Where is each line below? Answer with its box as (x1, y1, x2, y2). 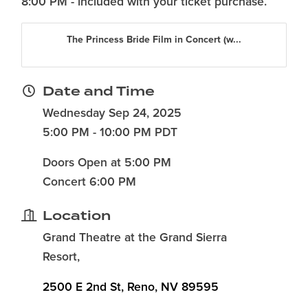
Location (43, 208, 111, 223)
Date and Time (43, 84, 155, 98)
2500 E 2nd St (43, 281, 121, 294)
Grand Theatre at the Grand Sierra (43, 232, 227, 244)
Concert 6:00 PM (43, 176, 136, 188)
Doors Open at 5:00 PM (43, 157, 171, 169)
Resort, (43, 251, 80, 263)
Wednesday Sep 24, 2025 (43, 107, 181, 120)
